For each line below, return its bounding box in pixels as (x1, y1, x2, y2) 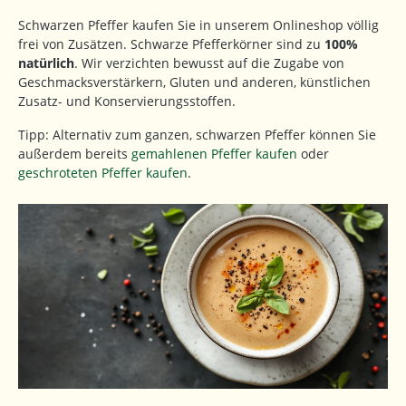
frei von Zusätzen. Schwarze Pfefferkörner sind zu (18, 35, 324, 53)
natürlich (18, 54, 74, 72)
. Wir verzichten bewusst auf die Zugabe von (74, 54, 344, 72)
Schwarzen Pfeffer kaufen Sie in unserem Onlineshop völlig (18, 16, 379, 34)
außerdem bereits (18, 145, 131, 163)
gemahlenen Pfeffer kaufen (131, 145, 297, 163)
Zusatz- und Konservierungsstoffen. (18, 92, 236, 111)
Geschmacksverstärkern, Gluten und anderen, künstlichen (18, 73, 371, 92)
